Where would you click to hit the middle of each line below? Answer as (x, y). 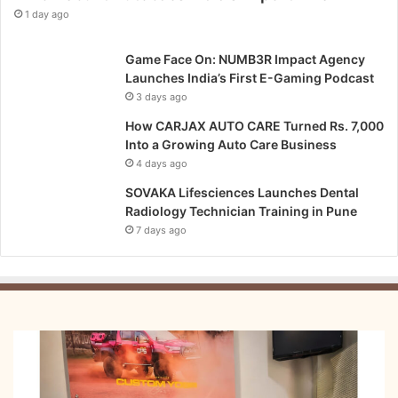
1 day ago (47, 14)
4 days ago (162, 163)
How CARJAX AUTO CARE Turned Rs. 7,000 (255, 125)
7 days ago (161, 230)
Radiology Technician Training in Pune (241, 211)
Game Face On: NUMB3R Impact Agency (245, 59)
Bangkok (37, 358)
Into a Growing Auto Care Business (231, 144)
